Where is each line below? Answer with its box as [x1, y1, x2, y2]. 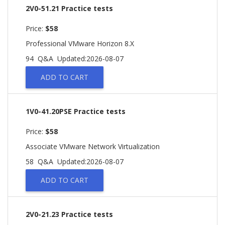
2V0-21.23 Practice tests [26, 209, 113, 219]
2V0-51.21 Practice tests [26, 4, 113, 13]
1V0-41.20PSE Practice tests [26, 106, 126, 116]
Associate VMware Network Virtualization [26, 142, 160, 151]
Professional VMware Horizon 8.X [26, 39, 134, 48]
